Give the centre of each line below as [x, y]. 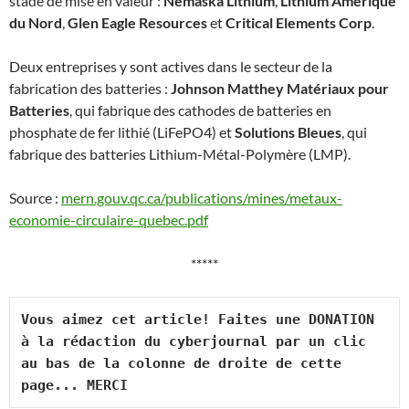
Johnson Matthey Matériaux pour [280, 88]
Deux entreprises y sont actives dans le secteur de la [171, 66]
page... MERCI [74, 385]
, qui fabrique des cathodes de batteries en [200, 110]
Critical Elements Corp [297, 22]
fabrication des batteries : [90, 88]
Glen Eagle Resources [136, 22]
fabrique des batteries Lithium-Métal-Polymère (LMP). [180, 154]
